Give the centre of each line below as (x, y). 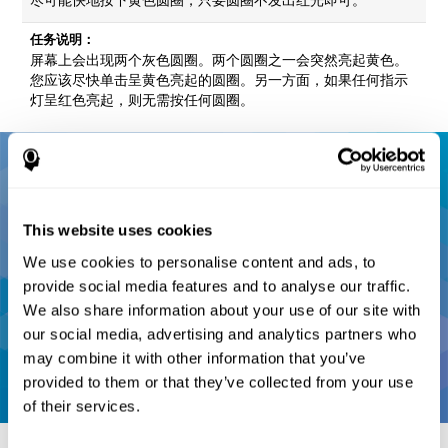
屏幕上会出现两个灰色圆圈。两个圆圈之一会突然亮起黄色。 (219, 59)
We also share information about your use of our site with (222, 309)
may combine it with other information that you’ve (194, 357)
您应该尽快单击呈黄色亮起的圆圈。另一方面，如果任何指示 (219, 79)
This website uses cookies (118, 230)
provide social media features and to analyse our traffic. (217, 285)
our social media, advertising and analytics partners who (219, 333)
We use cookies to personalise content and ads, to (199, 261)
